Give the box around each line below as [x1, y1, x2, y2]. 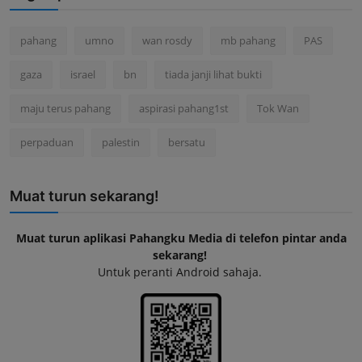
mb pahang [221, 32, 276, 48]
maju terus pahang [20, 100, 111, 116]
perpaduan [20, 134, 74, 149]
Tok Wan [257, 100, 299, 116]
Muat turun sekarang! [10, 187, 159, 204]
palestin [102, 134, 140, 149]
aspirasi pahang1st [139, 100, 229, 116]
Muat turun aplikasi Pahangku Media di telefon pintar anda [15, 229, 347, 246]
